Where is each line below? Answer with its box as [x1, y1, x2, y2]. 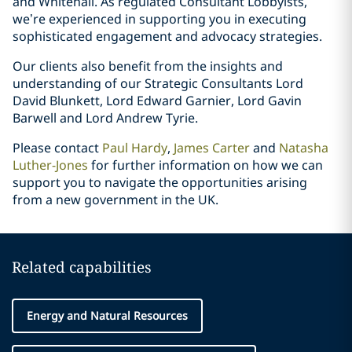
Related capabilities [12, 257, 152, 277]
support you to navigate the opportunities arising [13, 174, 307, 191]
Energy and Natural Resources [27, 308, 188, 323]
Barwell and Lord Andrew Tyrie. [13, 109, 198, 126]
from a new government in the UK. [13, 191, 218, 208]
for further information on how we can [88, 156, 323, 174]
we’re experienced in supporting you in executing [13, 10, 306, 27]
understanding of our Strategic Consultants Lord [13, 75, 303, 92]
